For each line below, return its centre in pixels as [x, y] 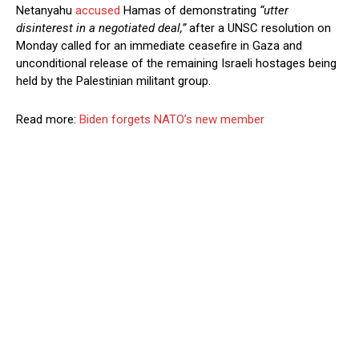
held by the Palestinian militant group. [113, 81]
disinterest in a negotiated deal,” [101, 28]
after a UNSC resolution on [258, 28]
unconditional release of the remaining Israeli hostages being [176, 64]
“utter [274, 11]
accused [98, 11]
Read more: [48, 120]
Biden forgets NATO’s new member [172, 120]
